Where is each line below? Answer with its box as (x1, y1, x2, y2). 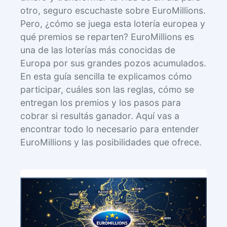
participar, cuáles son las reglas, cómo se (20, 84, 194, 95)
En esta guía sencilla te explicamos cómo (20, 71, 192, 82)
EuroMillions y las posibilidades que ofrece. (20, 137, 202, 148)
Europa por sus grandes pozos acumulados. (20, 58, 206, 69)
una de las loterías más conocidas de (20, 45, 175, 56)
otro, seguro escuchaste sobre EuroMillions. (20, 5, 206, 16)
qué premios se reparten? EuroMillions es (20, 31, 194, 43)
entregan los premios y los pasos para (20, 97, 181, 108)
